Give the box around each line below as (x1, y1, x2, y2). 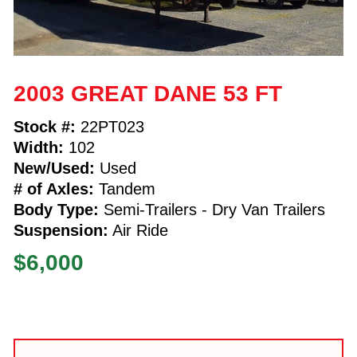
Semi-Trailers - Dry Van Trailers (98, 200, 325, 218)
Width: (13, 138, 64, 156)
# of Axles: (13, 179, 94, 198)
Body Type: (13, 200, 99, 218)
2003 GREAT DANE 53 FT (13, 80, 282, 106)
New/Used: (13, 159, 95, 177)
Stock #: (13, 117, 76, 135)
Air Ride (108, 221, 168, 239)
